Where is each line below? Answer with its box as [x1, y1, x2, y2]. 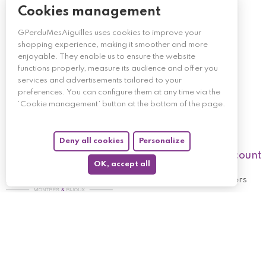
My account [202, 150, 261, 161]
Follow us [6, 209, 53, 220]
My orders [202, 175, 247, 185]
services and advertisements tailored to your [18, 77, 182, 84]
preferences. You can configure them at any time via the [18, 88, 220, 96]
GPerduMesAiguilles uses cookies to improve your [18, 29, 201, 37]
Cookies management [18, 5, 161, 18]
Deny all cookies [59, 137, 123, 145]
